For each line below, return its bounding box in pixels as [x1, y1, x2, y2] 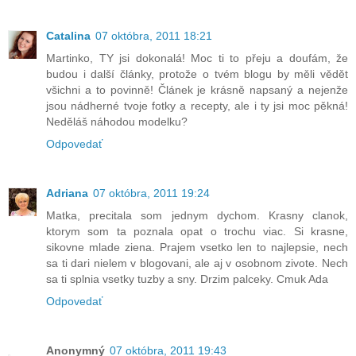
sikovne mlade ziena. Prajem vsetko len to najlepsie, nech [46, 241, 348, 254]
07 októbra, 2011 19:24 [93, 187, 210, 200]
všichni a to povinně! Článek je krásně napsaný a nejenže [46, 83, 348, 97]
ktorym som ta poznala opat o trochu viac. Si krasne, [46, 225, 348, 238]
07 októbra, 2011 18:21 [95, 29, 212, 43]
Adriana [46, 187, 88, 200]
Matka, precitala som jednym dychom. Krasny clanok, [46, 209, 348, 222]
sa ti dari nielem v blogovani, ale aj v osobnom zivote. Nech [46, 257, 348, 270]
